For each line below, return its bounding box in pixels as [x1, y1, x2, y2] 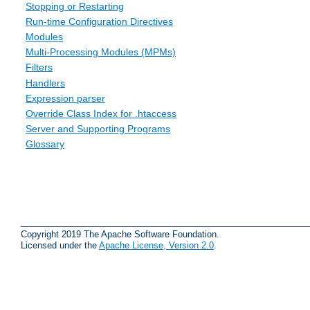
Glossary [26, 138, 64, 150]
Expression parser [26, 92, 105, 104]
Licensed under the [21, 239, 99, 250]
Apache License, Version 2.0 [99, 239, 214, 250]
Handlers [26, 77, 65, 89]
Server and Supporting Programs [26, 123, 170, 135]
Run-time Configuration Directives [26, 15, 173, 27]
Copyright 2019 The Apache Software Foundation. [21, 228, 219, 239]
